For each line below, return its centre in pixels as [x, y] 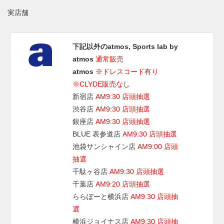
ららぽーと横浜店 [101, 196]
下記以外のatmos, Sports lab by [125, 46]
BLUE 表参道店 [97, 134]
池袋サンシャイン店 [105, 146]
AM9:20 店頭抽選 [123, 184]
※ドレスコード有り [127, 71]
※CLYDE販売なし [101, 84]
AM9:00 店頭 [158, 146]
